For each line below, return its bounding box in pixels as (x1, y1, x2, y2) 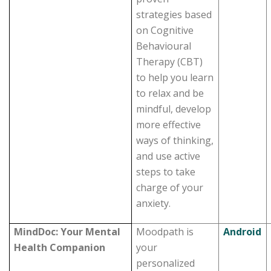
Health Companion (14, 241, 106, 254)
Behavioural (136, 39, 192, 53)
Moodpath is (136, 225, 194, 238)
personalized (136, 256, 195, 270)
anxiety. (136, 197, 171, 210)
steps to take (136, 165, 196, 178)
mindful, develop (136, 102, 212, 116)
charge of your (136, 181, 204, 194)
